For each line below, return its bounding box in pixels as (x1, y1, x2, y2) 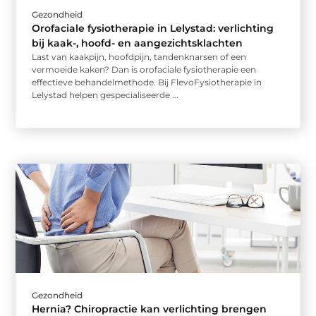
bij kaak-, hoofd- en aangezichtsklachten (32, 37, 243, 50)
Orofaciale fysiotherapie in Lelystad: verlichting (32, 22, 274, 35)
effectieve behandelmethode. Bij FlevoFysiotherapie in (32, 77, 262, 88)
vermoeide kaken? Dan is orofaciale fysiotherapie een (32, 64, 257, 75)
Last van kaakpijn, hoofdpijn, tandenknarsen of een (32, 51, 247, 63)
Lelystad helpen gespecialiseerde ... (32, 90, 179, 101)
